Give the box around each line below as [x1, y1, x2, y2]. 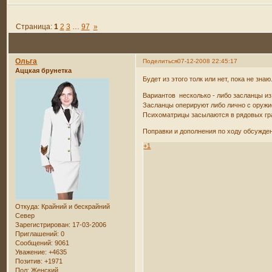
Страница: [15, 22, 54, 31]
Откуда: [15, 202, 40, 210]
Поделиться [143, 58, 178, 65]
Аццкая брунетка [15, 67, 72, 75]
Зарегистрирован [15, 220, 69, 228]
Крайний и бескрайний [39, 202, 110, 210]
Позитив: [15, 257, 43, 265]
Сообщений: [15, 239, 53, 246]
